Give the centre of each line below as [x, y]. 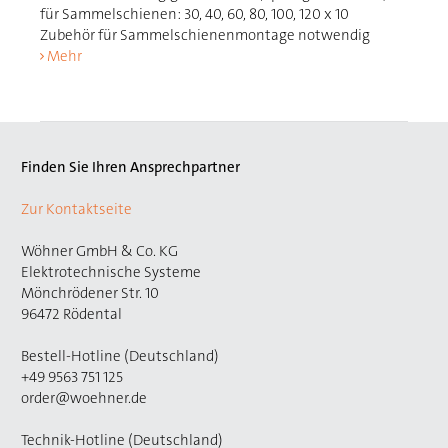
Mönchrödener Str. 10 [90, 293]
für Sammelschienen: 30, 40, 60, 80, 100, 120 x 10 [195, 14]
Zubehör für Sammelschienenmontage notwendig [205, 35]
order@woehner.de [84, 398]
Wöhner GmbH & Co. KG [99, 251]
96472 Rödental [71, 314]
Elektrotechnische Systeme [111, 272]
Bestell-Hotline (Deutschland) [120, 356]
